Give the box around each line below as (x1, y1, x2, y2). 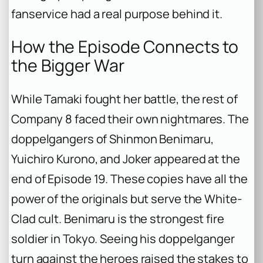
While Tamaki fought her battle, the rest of (11, 91, 238, 107)
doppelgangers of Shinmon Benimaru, (11, 131, 214, 147)
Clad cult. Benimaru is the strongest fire (11, 211, 224, 227)
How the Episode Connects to (11, 35, 239, 59)
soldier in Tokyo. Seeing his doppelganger (11, 231, 235, 247)
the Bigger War (11, 54, 124, 77)
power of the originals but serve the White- (11, 191, 242, 207)
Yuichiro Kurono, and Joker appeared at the (11, 151, 240, 167)
